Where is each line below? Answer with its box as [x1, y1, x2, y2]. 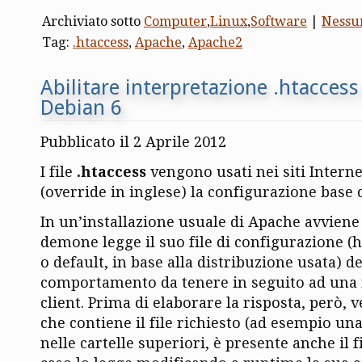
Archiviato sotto [42, 14, 144, 30]
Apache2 [188, 35, 242, 51]
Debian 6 [40, 95, 122, 120]
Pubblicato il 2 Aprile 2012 [40, 133, 226, 150]
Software [250, 14, 307, 30]
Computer [144, 14, 207, 30]
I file [40, 162, 77, 180]
